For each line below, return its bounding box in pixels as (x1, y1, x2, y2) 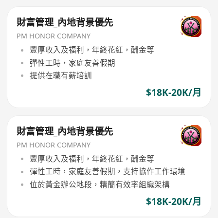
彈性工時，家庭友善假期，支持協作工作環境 (29, 166, 185, 177)
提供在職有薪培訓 (29, 70, 92, 81)
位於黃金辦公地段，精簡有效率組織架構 (29, 179, 170, 190)
